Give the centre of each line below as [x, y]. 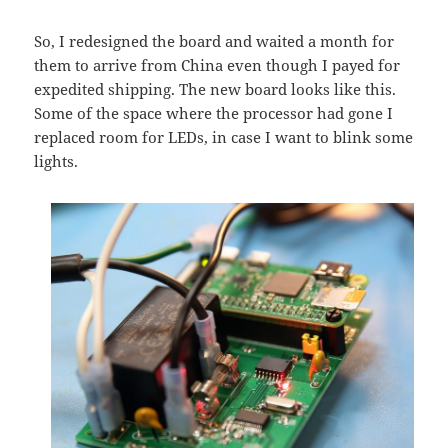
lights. [56, 160]
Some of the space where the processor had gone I [214, 112]
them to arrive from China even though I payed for [217, 64]
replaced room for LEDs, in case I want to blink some [224, 136]
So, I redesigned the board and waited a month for [214, 40]
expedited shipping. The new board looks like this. [215, 88]
